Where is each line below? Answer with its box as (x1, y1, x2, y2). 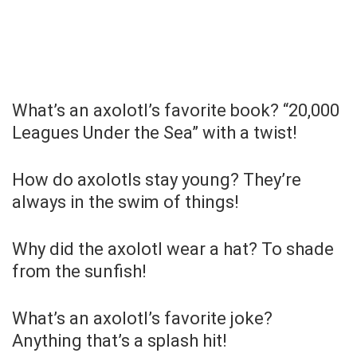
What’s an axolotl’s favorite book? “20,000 (12, 100, 339, 120)
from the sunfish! (12, 261, 147, 281)
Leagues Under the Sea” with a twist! (12, 122, 297, 143)
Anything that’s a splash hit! (12, 330, 227, 351)
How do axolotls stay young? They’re (12, 169, 301, 190)
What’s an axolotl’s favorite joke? (12, 308, 273, 328)
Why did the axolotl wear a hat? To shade (12, 238, 334, 259)
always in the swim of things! (12, 191, 239, 212)
